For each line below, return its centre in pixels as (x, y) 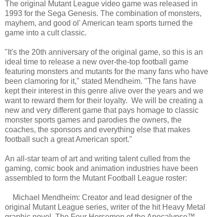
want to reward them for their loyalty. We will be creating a (104, 100)
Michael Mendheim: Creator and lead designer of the (99, 197)
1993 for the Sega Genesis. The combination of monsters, (103, 13)
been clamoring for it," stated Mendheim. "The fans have (101, 81)
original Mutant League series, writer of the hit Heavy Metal (105, 207)
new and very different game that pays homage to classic (102, 110)
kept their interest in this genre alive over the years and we (104, 91)
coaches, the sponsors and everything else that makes (98, 129)
